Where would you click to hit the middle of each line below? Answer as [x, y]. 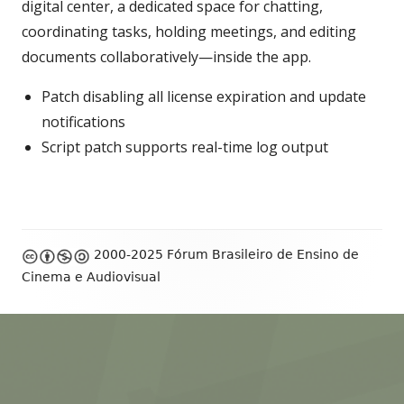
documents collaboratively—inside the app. [166, 57]
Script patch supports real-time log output [185, 147]
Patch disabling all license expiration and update [204, 96]
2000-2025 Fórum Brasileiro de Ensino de [225, 255]
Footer [50, 245]
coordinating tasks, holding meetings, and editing [189, 32]
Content [57, 276]
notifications [83, 122]
